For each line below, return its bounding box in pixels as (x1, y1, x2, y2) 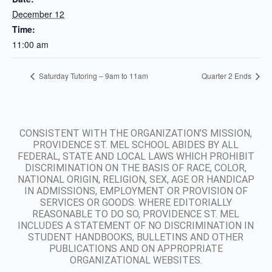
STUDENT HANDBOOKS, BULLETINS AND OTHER (28, 231, 244, 243)
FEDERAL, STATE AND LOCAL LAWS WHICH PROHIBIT (17, 151, 254, 162)
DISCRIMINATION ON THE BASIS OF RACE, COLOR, (25, 162, 247, 174)
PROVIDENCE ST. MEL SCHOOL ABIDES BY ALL (33, 139, 239, 151)
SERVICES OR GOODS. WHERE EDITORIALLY (39, 197, 232, 208)
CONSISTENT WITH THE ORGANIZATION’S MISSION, (19, 127, 253, 139)
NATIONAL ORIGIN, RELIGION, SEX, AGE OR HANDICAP (17, 174, 254, 185)
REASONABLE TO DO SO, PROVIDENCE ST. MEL (32, 208, 240, 220)
